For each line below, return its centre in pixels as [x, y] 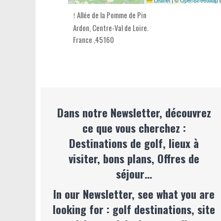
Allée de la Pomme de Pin [111, 15]
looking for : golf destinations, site [134, 209]
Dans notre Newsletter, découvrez [134, 112]
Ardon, [82, 28]
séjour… [134, 173]
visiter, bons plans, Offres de [134, 158]
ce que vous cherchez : [134, 128]
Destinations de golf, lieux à [134, 143]
